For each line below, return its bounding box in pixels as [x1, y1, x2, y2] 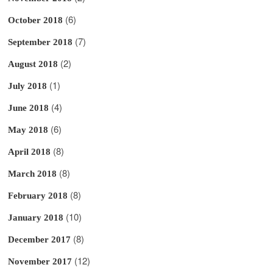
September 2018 [8, 37, 73, 47]
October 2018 [8, 15, 63, 25]
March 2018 [8, 168, 57, 179]
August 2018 [8, 58, 58, 69]
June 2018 [8, 102, 49, 113]
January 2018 [8, 212, 64, 222]
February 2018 [8, 190, 68, 200]
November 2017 [8, 256, 73, 266]
